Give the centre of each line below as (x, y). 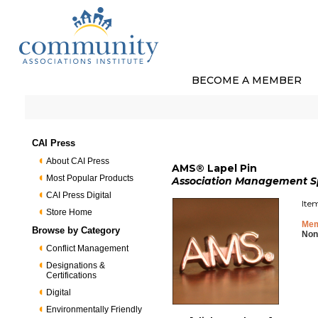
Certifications (72, 275)
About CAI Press (78, 161)
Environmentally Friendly (94, 309)
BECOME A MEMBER (247, 80)
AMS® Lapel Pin (215, 168)
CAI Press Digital (79, 195)
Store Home (70, 212)
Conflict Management (88, 248)
